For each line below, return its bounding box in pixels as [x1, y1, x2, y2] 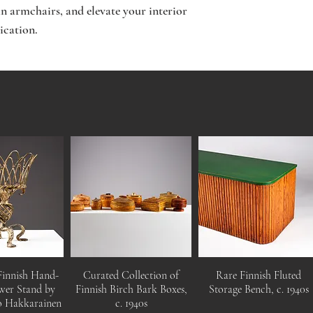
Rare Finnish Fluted [216, 268, 302, 282]
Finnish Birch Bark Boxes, [75, 282, 187, 296]
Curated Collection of [83, 268, 180, 282]
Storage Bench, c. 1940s [208, 282, 309, 296]
